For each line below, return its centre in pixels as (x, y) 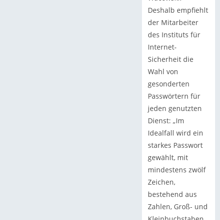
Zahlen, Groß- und (178, 207)
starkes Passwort (175, 145)
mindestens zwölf (177, 170)
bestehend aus (172, 194)
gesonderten (168, 84)
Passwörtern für (174, 96)
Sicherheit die (170, 59)
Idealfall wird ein (175, 133)
